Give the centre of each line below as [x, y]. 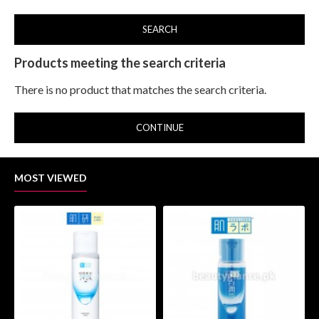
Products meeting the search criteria [120, 63]
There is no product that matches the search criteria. [140, 89]
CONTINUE [159, 127]
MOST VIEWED [51, 178]
